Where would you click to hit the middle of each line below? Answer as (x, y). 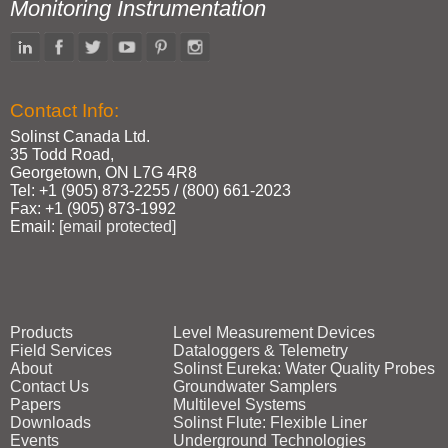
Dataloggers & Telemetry (260, 350)
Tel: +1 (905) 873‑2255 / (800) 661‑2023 (150, 190)
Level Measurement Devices (273, 332)
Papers (35, 404)
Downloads (50, 422)
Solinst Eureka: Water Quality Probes (303, 368)
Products (41, 332)
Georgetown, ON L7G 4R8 (103, 172)
